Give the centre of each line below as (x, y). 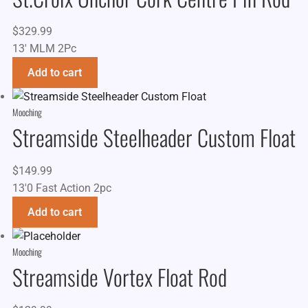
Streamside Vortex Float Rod (119, 277)
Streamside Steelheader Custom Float (154, 137)
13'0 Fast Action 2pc (62, 188)
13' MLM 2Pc (44, 48)
